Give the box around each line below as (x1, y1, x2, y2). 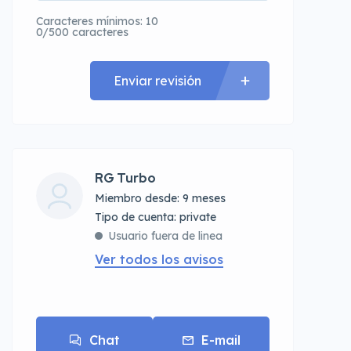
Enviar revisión (114, 72, 201, 89)
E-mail (201, 332, 241, 349)
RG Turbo (95, 170, 156, 187)
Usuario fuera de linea (108, 229, 223, 244)
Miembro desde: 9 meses (95, 191, 226, 206)
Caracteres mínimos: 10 (36, 14, 158, 29)
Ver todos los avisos (95, 251, 223, 268)
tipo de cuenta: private (102, 210, 216, 225)
